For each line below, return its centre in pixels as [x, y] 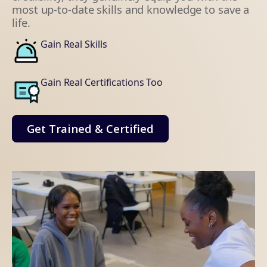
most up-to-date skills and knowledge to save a [131, 10]
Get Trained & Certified [90, 129]
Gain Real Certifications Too [102, 83]
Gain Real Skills [74, 44]
